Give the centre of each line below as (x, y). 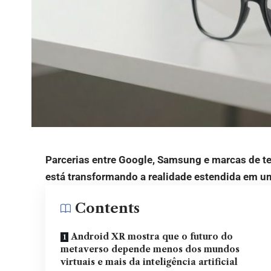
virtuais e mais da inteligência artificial (149, 262)
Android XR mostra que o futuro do (152, 236)
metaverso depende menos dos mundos (150, 249)
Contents (108, 208)
